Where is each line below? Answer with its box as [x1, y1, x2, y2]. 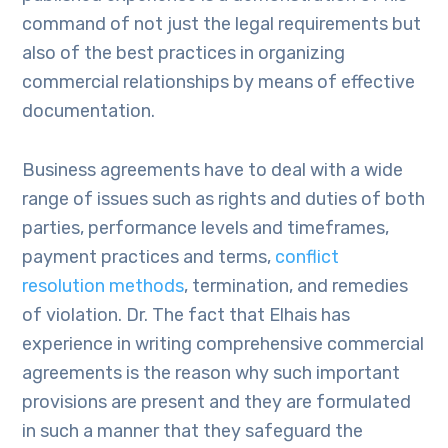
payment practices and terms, [22, 246, 276, 268]
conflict [275, 246, 340, 268]
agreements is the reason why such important [22, 362, 401, 384]
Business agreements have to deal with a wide [22, 159, 404, 181]
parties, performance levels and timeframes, [22, 217, 390, 239]
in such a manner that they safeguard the [22, 420, 364, 442]
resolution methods [22, 275, 185, 297]
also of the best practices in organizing [22, 42, 346, 64]
